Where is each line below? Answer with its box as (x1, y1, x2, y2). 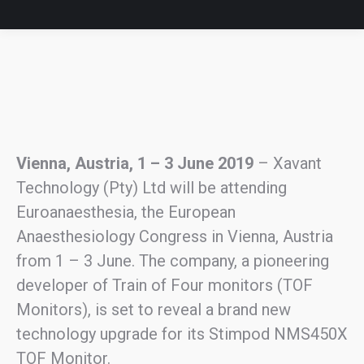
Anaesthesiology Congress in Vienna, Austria (16, 227, 333, 246)
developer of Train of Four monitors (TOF (16, 275, 313, 295)
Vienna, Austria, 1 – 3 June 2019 (16, 154, 253, 173)
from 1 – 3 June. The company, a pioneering (16, 251, 329, 271)
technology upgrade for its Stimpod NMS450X (16, 324, 348, 344)
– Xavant (253, 154, 322, 173)
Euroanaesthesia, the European (16, 202, 236, 222)
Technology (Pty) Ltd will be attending (16, 178, 287, 197)
